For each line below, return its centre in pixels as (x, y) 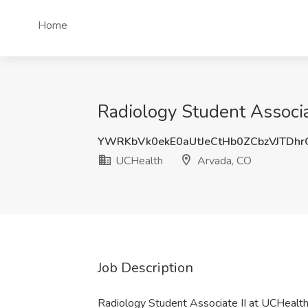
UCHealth (138, 161)
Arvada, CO (223, 161)
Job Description (145, 268)
